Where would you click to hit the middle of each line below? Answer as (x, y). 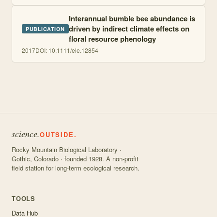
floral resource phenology (112, 39)
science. (26, 134)
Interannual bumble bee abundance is (132, 18)
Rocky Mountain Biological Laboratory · (67, 149)
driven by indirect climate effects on (129, 29)
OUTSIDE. (58, 134)
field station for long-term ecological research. (76, 168)
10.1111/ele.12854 (73, 50)
